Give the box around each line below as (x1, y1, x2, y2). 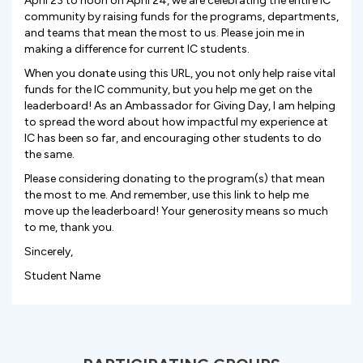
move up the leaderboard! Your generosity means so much (24, 204, 328, 218)
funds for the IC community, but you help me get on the (24, 83, 312, 96)
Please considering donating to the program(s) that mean (24, 172, 325, 186)
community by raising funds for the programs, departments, (24, 10, 339, 23)
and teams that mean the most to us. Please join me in (24, 26, 305, 40)
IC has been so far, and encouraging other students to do (24, 131, 322, 145)
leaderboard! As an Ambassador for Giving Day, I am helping (24, 99, 335, 113)
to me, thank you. (24, 220, 114, 234)
